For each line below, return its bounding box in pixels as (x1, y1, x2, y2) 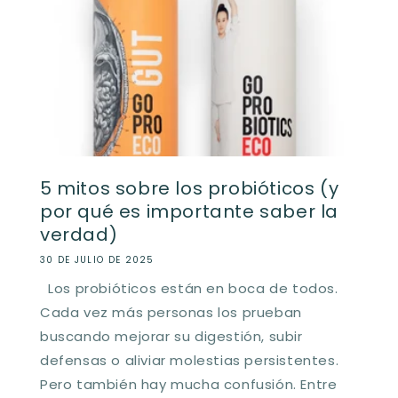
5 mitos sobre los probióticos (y (40, 175, 339, 201)
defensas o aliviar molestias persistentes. (40, 350, 339, 370)
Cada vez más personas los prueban (40, 302, 302, 322)
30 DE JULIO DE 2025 (40, 252, 155, 267)
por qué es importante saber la (40, 198, 339, 224)
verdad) (40, 221, 118, 247)
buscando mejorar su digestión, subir (40, 326, 303, 346)
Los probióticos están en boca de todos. (40, 278, 338, 298)
